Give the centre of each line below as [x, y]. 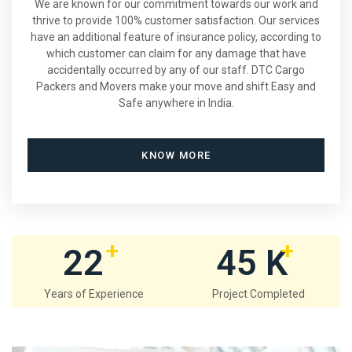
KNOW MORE [176, 155]
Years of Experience [94, 293]
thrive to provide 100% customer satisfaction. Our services [176, 20]
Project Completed [258, 293]
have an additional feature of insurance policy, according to [176, 37]
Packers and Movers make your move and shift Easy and [176, 86]
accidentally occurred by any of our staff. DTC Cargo [176, 70]
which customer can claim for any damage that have [176, 53]
